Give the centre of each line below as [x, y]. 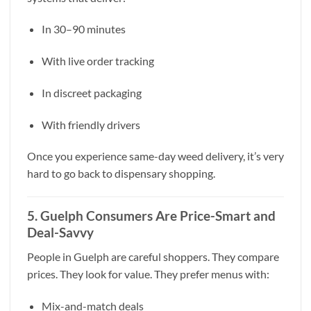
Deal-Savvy [60, 233]
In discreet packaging [91, 92]
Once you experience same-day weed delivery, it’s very [155, 156]
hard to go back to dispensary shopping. [121, 174]
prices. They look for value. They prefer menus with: [148, 274]
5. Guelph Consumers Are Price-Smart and [151, 216]
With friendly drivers [91, 124]
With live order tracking [98, 61]
